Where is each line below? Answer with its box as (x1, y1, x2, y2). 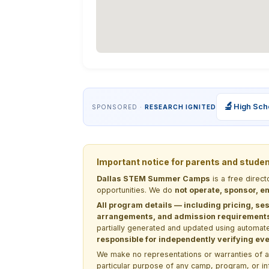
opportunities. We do (97, 185, 175, 195)
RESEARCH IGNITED (145, 103, 216, 110)
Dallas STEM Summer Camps (97, 174, 210, 183)
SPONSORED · (92, 103, 145, 110)
